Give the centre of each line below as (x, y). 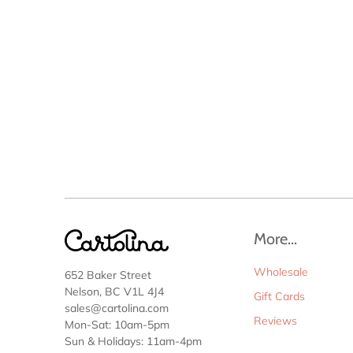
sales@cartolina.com (117, 308)
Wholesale (281, 272)
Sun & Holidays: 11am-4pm (133, 341)
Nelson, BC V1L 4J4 (114, 291)
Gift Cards (279, 296)
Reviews (275, 321)
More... (275, 239)
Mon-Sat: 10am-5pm (117, 324)
